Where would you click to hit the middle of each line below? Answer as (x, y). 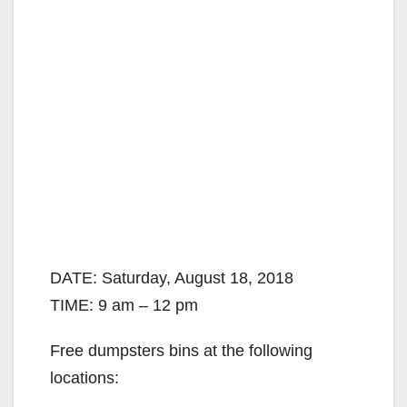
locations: (84, 377)
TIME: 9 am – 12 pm (124, 305)
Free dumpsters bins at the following (181, 350)
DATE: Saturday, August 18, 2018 (172, 278)
